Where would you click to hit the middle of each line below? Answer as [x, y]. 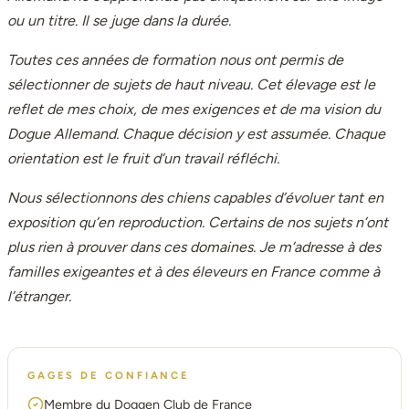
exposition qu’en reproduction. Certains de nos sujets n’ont [198, 222]
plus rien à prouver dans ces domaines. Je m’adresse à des [194, 246]
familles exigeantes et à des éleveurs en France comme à [194, 271]
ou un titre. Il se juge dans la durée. [119, 20]
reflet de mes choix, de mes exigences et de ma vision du [194, 109]
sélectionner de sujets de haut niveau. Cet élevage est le [191, 84]
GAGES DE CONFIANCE [109, 375]
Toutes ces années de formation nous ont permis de [175, 59]
